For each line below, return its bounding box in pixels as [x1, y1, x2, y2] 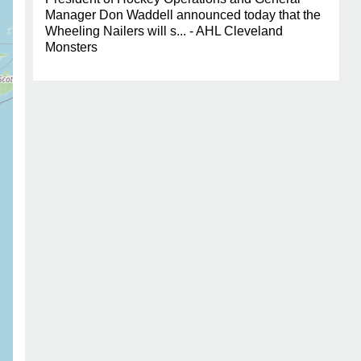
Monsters [45, 40, 98, 54]
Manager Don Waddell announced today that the [45, 8, 321, 22]
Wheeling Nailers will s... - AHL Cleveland [45, 24, 283, 38]
